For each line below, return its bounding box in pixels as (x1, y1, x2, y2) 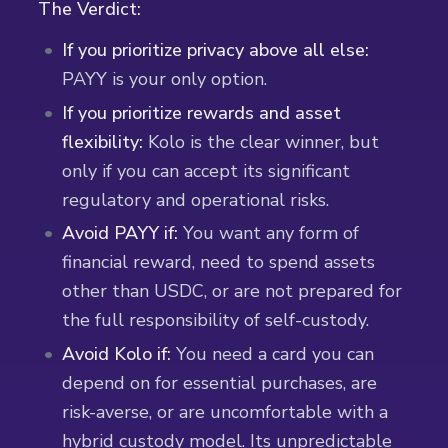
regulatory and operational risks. (62, 187, 330, 212)
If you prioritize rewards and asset (62, 100, 342, 125)
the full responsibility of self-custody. (62, 308, 370, 333)
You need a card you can (171, 341, 375, 366)
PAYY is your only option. (62, 67, 268, 92)
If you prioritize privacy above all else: (62, 38, 370, 63)
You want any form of (178, 221, 360, 246)
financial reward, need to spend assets (62, 250, 376, 275)
